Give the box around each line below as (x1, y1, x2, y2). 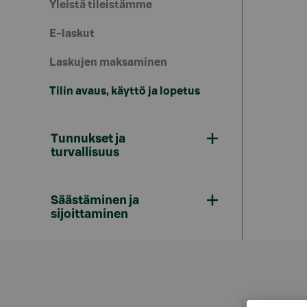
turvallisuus (51, 146, 119, 158)
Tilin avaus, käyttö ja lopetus (49, 86, 200, 97)
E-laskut (49, 28, 95, 39)
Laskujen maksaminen (49, 57, 167, 68)
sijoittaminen (51, 208, 128, 220)
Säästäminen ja (51, 194, 139, 206)
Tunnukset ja (51, 132, 125, 145)
